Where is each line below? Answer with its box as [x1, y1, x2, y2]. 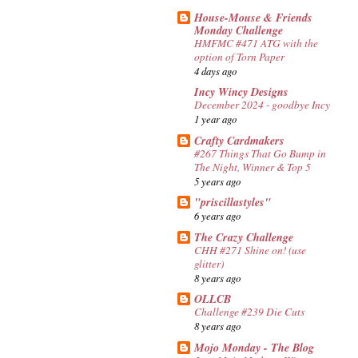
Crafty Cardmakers [194, 132, 284, 149]
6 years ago [194, 209, 241, 223]
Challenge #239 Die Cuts [194, 304, 304, 320]
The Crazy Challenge [194, 229, 293, 245]
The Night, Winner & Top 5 [194, 159, 311, 174]
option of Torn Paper [194, 49, 284, 64]
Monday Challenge [194, 22, 283, 38]
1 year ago [194, 112, 237, 126]
